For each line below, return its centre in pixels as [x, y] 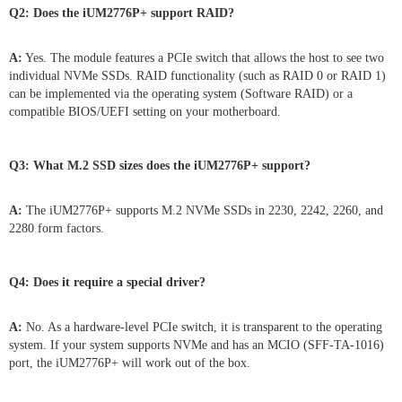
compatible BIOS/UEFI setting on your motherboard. [145, 111]
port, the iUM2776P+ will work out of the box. [130, 363]
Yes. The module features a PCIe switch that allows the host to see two [203, 57]
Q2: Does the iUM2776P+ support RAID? [122, 13]
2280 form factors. [57, 228]
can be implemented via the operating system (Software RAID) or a [181, 93]
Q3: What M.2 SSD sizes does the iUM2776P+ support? [160, 165]
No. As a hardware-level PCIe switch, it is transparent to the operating [202, 327]
